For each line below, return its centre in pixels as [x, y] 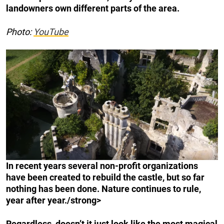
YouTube [51, 32]
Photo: [20, 32]
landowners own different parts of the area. [93, 8]
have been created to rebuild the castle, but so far [105, 177]
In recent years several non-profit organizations [102, 166]
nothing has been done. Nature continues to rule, [103, 189]
